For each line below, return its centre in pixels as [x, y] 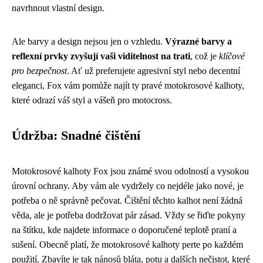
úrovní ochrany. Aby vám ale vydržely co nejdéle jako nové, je [128, 186]
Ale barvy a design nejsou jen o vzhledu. [88, 42]
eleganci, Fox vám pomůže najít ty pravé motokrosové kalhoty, [128, 86]
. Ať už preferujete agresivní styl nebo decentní [154, 71]
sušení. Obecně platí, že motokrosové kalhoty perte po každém [127, 245]
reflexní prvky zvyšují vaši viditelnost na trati [101, 56]
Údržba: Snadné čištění [76, 136]
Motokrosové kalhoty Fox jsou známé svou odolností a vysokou [130, 171]
